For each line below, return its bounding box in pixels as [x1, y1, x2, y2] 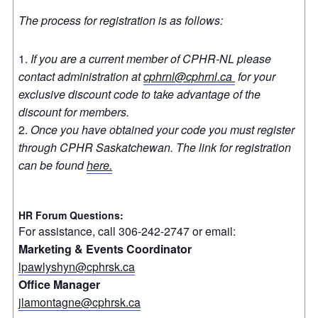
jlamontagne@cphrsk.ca [18, 293, 141, 310]
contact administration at [18, 67, 143, 84]
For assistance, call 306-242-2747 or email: [18, 222, 236, 239]
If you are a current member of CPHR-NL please [31, 50, 271, 67]
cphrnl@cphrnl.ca [143, 67, 235, 84]
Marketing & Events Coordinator [18, 240, 192, 257]
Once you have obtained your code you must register [31, 121, 295, 138]
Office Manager [18, 275, 100, 292]
